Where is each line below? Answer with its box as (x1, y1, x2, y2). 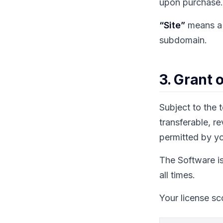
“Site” (159, 20, 185, 30)
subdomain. (159, 35, 207, 45)
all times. (159, 170, 195, 180)
